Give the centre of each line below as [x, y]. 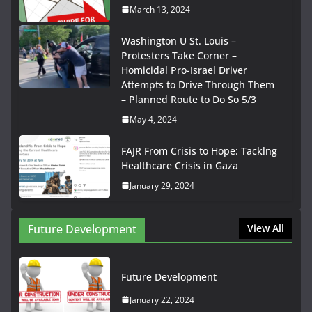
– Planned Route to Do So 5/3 [189, 99]
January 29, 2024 [162, 185]
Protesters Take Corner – [179, 55]
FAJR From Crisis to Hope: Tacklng [199, 150]
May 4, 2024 [153, 119]
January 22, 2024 [162, 299]
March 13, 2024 [160, 9]
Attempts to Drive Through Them [198, 84]
